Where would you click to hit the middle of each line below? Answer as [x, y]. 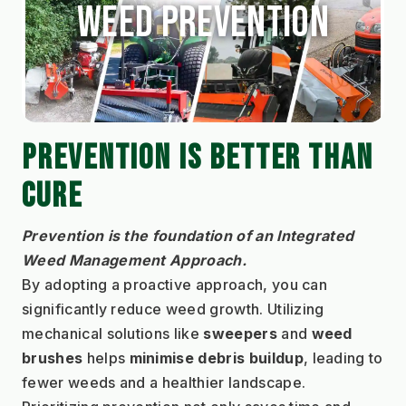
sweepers [242, 334]
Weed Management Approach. [135, 261]
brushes [53, 358]
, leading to [343, 358]
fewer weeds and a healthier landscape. [164, 383]
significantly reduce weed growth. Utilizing [173, 309]
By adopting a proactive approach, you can [175, 285]
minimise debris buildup [216, 358]
